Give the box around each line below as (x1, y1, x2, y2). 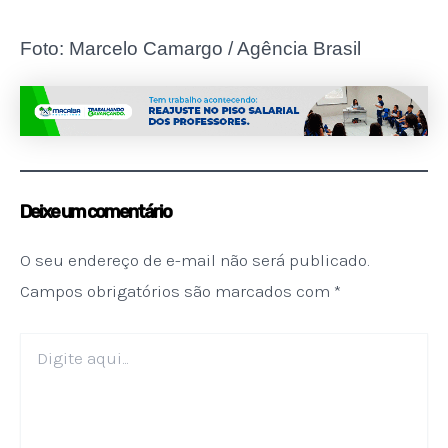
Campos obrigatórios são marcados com (20, 281, 334, 301)
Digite (19, 332, 56, 350)
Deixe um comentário (20, 200, 171, 223)
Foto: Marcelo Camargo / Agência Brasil (20, 37, 361, 59)
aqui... (19, 352, 53, 370)
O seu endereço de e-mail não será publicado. (20, 250, 369, 270)
